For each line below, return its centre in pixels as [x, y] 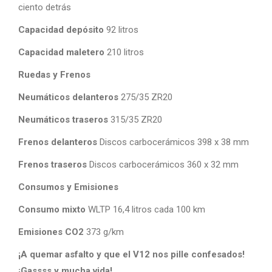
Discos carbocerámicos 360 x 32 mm [163, 165]
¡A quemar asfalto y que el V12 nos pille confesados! [131, 254]
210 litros [124, 52]
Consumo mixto [52, 209]
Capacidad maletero [61, 52]
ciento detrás [45, 7]
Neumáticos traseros [63, 120]
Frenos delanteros [58, 142]
